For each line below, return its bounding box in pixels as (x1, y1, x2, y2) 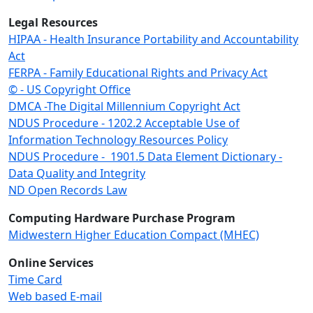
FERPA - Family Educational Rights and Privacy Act (8, 65, 268, 80)
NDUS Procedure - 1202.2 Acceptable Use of (8, 115, 240, 131)
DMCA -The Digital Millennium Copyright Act (8, 99, 240, 114)
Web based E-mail (8, 289, 102, 304)
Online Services (8, 255, 94, 270)
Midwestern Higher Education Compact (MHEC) (8, 227, 259, 242)
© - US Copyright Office (8, 82, 131, 97)
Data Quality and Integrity (8, 166, 145, 181)
